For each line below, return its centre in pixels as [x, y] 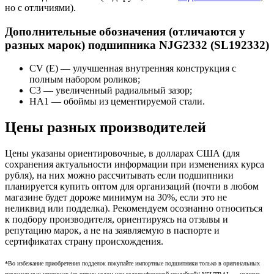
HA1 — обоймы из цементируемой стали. [117, 102]
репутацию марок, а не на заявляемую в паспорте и [112, 231]
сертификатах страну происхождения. [84, 242]
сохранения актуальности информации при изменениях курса [135, 165]
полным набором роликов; [85, 80]
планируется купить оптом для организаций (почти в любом [132, 187]
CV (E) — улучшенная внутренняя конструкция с [133, 68]
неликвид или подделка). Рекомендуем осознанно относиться [134, 209]
